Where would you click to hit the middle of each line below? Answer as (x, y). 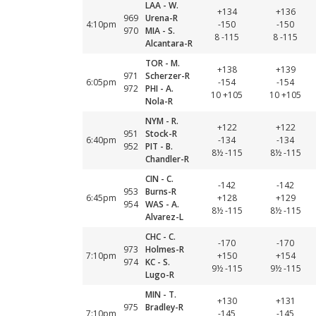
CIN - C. (159, 179)
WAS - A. (162, 204)
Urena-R (162, 18)
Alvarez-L (164, 217)
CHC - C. (160, 237)
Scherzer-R (168, 76)
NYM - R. (162, 121)
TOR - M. (163, 63)
